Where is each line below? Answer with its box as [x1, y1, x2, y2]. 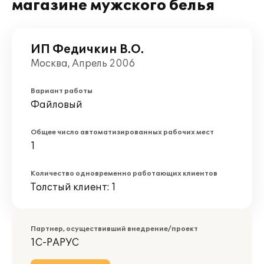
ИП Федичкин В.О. [31, 42, 144, 57]
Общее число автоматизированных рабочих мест [31, 128, 214, 136]
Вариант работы [31, 87, 93, 95]
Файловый [31, 99, 82, 111]
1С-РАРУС [31, 237, 79, 249]
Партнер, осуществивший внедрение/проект [31, 225, 198, 233]
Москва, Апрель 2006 [31, 58, 135, 70]
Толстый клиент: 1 [31, 181, 116, 193]
